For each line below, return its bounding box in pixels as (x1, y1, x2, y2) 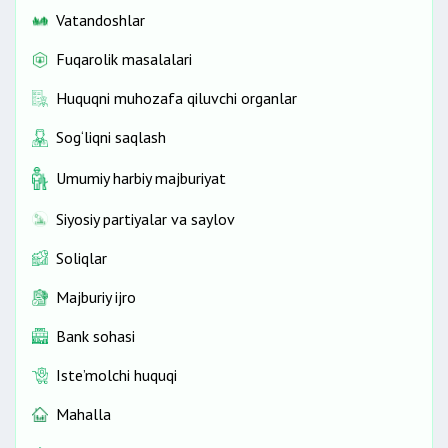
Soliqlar (56, 247, 107, 268)
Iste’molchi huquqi (56, 364, 177, 385)
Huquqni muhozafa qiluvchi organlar (56, 88, 297, 109)
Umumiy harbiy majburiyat (56, 168, 226, 188)
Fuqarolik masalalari (56, 49, 192, 70)
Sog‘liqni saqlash (56, 127, 166, 148)
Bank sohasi (56, 325, 135, 346)
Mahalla (56, 403, 111, 424)
